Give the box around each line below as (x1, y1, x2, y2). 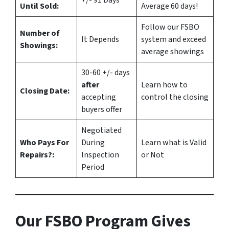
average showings (141, 46, 204, 58)
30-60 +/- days (81, 67, 130, 79)
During (81, 137, 105, 149)
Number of (20, 28, 60, 39)
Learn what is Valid (141, 137, 207, 149)
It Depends (81, 34, 119, 45)
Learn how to (141, 79, 188, 91)
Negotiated (81, 125, 122, 136)
